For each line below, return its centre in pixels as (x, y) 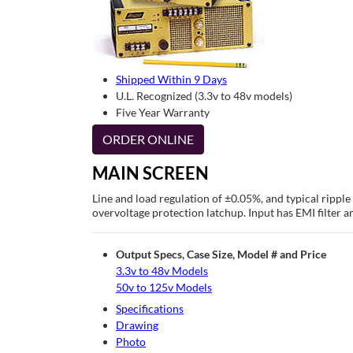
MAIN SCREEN (150, 173)
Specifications (150, 308)
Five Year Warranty (163, 112)
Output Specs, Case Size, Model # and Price (221, 254)
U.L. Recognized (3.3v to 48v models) (204, 96)
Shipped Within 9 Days (171, 79)
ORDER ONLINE (148, 139)
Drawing (137, 325)
